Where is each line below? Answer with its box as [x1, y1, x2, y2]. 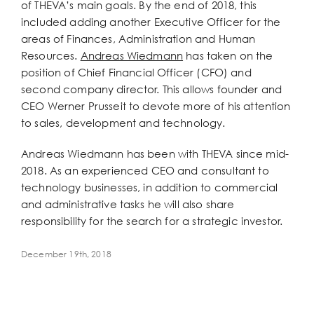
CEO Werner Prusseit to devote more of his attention [21, 100, 291, 112]
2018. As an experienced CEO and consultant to [21, 164, 269, 177]
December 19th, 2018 [21, 249, 111, 259]
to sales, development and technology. [21, 116, 226, 129]
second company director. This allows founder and [21, 83, 282, 95]
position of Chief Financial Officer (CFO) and [21, 66, 252, 78]
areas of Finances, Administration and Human [21, 32, 256, 45]
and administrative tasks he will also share [21, 198, 235, 210]
